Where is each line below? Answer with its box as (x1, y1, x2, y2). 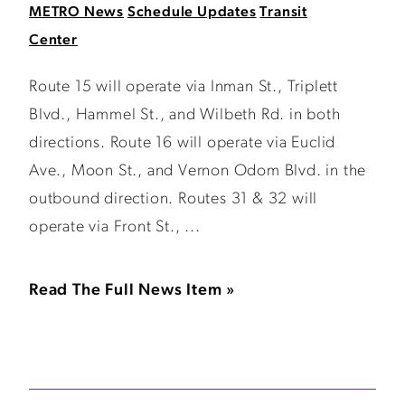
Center (29, 33, 78, 48)
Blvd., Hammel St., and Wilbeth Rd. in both (29, 107, 341, 124)
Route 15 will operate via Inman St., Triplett (29, 79, 338, 96)
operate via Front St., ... (29, 219, 201, 236)
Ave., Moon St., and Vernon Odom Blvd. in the (29, 163, 367, 180)
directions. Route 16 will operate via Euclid (29, 135, 336, 152)
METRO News (29, 5, 124, 20)
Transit (259, 5, 308, 20)
